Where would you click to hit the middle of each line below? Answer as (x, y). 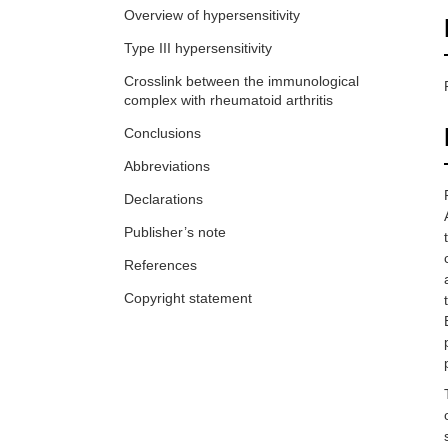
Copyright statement (188, 298)
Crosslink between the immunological (241, 81)
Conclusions (162, 133)
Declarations (163, 199)
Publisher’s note (175, 232)
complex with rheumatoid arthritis (228, 100)
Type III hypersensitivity (198, 48)
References (160, 265)
